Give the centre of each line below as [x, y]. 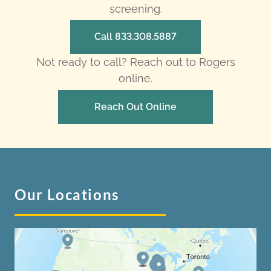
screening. [135, 8]
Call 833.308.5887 [135, 37]
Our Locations [67, 194]
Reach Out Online [135, 106]
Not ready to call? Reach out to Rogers [135, 62]
